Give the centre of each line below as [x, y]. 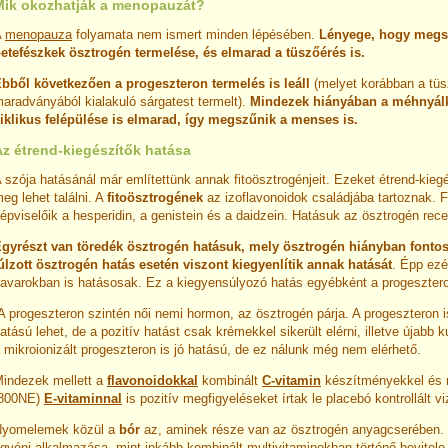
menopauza [38, 34]
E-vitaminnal [83, 398]
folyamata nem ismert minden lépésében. [195, 34]
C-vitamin [291, 380]
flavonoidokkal [152, 380]
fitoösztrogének [155, 197]
